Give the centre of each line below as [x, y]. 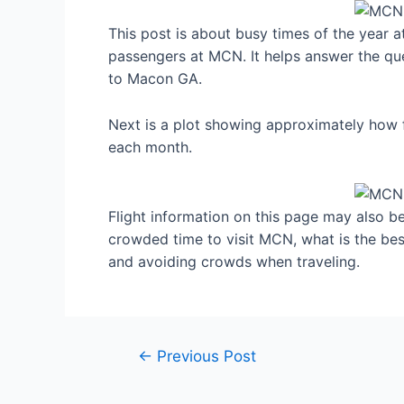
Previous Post [204, 355]
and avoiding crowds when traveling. [234, 261]
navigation [148, 377]
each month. [150, 147]
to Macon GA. [155, 79]
